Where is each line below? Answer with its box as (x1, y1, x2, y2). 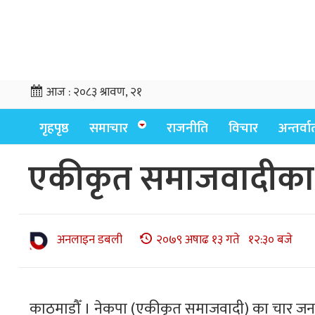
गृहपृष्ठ (39, 117, 69, 139)
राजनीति (167, 117, 208, 139)
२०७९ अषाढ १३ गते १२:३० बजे (156, 230, 292, 250)
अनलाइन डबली (57, 230, 122, 250)
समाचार (89, 117, 128, 139)
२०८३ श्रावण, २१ (73, 82, 142, 102)
